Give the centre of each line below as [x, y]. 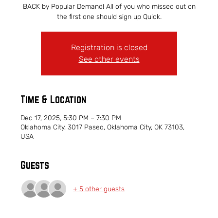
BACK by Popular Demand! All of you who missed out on [109, 7]
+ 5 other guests [99, 189]
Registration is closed [109, 47]
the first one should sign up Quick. [109, 17]
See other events [109, 59]
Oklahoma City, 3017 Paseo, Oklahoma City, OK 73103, [103, 127]
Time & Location [54, 99]
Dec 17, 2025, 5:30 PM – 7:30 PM [71, 118]
